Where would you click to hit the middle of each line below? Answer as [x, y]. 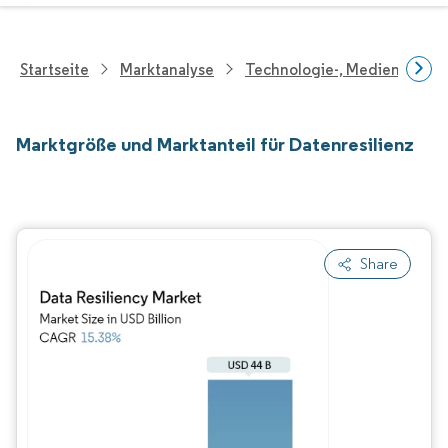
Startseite [54, 69]
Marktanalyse [167, 69]
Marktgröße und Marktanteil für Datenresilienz [215, 144]
